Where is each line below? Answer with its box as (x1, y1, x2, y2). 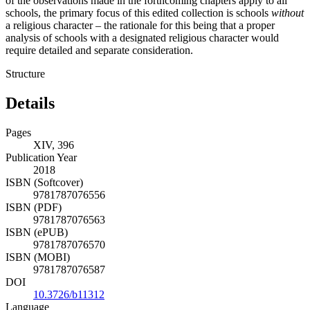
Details (6, 93, 55, 112)
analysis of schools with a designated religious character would (6, 31, 279, 44)
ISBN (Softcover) (6, 176, 83, 188)
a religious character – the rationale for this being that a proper (6, 19, 275, 31)
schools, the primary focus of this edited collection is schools (6, 6, 271, 19)
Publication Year (6, 151, 77, 163)
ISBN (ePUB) (6, 226, 68, 238)
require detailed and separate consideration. (6, 44, 193, 56)
